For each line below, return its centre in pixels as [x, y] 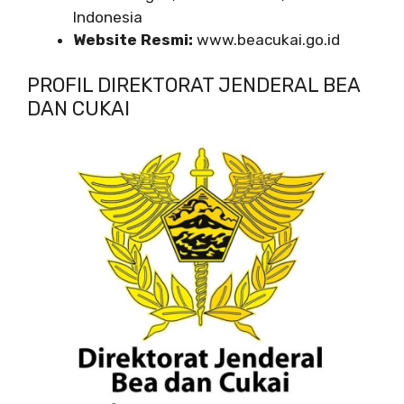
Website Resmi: [133, 39]
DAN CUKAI [78, 109]
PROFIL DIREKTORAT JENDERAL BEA [193, 86]
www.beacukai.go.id [266, 39]
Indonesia [108, 17]
